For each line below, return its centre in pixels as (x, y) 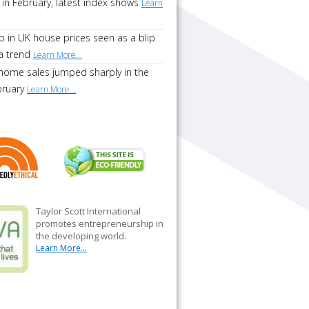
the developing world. (81, 236)
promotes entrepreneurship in (100, 223)
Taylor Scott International (88, 211)
